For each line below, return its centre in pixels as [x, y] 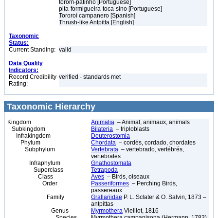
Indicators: [24, 70]
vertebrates [106, 156]
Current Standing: [32, 50]
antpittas [102, 204]
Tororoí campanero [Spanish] [97, 16]
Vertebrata [105, 149]
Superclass [35, 170]
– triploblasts [131, 129]
